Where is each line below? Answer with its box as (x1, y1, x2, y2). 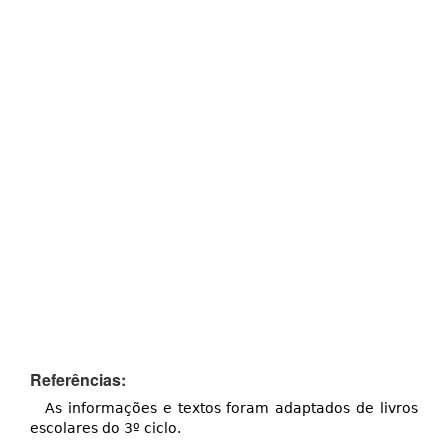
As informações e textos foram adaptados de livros (45, 400, 418, 417)
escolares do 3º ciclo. (30, 420, 181, 437)
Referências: (30, 368, 126, 392)
